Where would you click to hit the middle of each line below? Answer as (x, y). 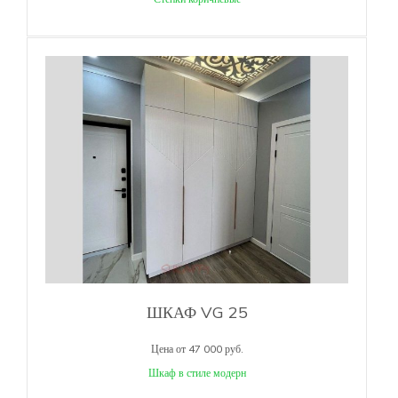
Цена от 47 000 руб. (197, 348)
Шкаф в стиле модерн (197, 372)
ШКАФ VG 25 (197, 312)
